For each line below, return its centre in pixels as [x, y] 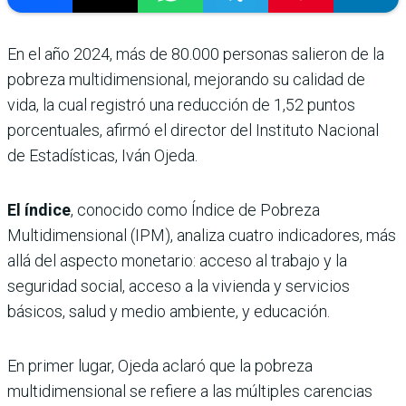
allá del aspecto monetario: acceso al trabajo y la [177, 261]
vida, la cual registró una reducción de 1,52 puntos [181, 105]
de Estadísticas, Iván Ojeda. [102, 156]
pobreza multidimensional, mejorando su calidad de [186, 80]
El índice [39, 210]
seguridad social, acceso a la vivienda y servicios [179, 286]
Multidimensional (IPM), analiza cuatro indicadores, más [202, 236]
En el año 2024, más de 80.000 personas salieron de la [196, 54]
